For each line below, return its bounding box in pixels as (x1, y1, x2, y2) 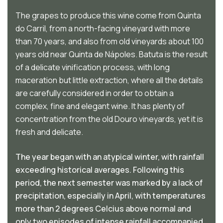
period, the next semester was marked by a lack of (15, 177, 203, 188)
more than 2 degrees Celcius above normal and (15, 203, 191, 214)
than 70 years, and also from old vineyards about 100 (15, 35, 204, 47)
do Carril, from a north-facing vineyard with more (15, 22, 190, 34)
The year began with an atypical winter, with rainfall (15, 151, 204, 162)
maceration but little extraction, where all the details (15, 74, 203, 86)
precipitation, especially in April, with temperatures (15, 190, 206, 201)
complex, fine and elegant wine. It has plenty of (15, 100, 185, 111)
